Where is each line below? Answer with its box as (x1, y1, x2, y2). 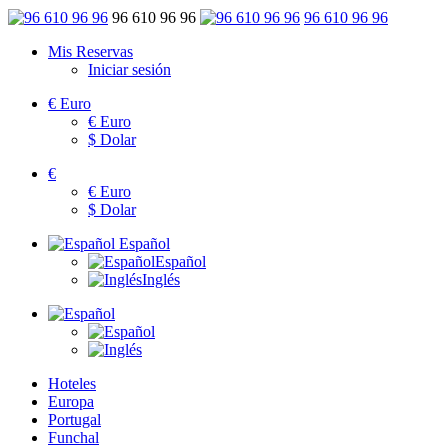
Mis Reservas (48, 42, 133, 60)
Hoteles (48, 374, 96, 392)
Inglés (142, 270, 180, 288)
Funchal (48, 428, 99, 446)
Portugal (48, 410, 101, 428)
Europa (48, 392, 94, 410)
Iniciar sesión (88, 60, 171, 78)
